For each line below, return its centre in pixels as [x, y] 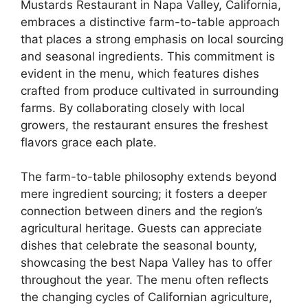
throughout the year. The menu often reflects [145, 280]
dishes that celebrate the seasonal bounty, [139, 245]
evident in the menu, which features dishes [140, 73]
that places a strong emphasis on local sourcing [152, 39]
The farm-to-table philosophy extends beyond [149, 177]
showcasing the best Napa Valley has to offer [146, 263]
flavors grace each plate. [89, 142]
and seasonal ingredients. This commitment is [148, 56]
